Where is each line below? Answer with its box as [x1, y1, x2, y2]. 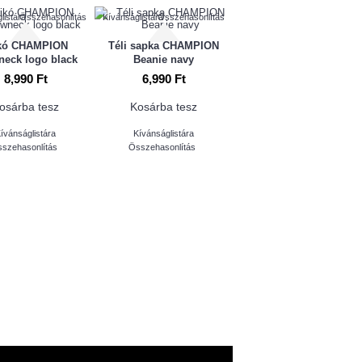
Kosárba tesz [130, 99, 198, 113]
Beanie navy [133, 53, 194, 65]
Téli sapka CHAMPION [107, 39, 219, 52]
